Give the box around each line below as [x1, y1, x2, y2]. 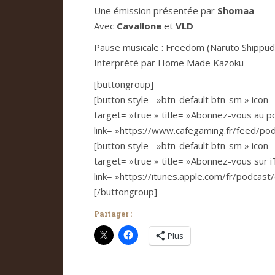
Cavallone [117, 20, 161, 32]
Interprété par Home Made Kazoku [94, 56, 244, 69]
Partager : [94, 209, 132, 219]
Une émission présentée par [94, 4, 217, 17]
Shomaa [217, 4, 254, 17]
